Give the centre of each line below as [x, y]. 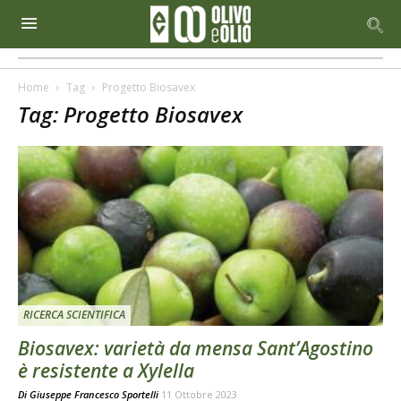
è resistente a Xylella [106, 371]
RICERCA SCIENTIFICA [74, 315]
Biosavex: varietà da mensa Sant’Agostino [196, 349]
